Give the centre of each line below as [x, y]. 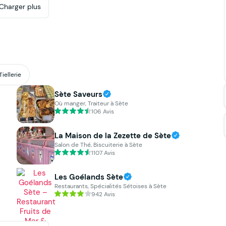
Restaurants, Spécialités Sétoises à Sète [110, 186]
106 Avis [102, 111]
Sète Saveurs [78, 94]
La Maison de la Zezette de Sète [112, 136]
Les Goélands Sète [89, 177]
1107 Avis [103, 152]
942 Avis [103, 194]
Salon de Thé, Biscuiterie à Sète [98, 145]
